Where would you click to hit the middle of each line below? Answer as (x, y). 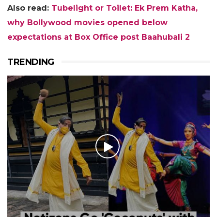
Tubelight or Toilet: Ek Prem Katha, (124, 8)
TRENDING (31, 62)
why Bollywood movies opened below (87, 22)
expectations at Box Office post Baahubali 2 (99, 37)
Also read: (29, 8)
